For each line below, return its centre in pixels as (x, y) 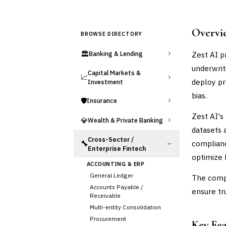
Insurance (102, 100)
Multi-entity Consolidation (125, 207)
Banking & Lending (116, 53)
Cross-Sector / (111, 139)
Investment (105, 81)
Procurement (108, 218)
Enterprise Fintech (117, 148)
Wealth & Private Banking (125, 120)
